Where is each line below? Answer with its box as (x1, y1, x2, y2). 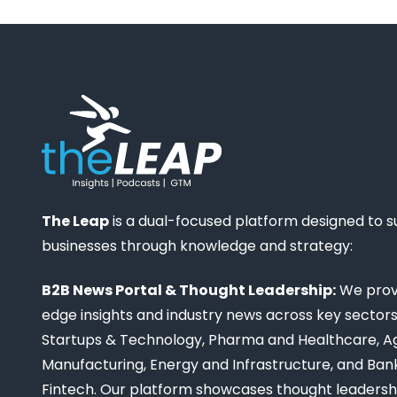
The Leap (42, 210, 109, 231)
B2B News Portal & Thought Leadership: (42, 280, 336, 301)
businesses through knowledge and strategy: (42, 235, 353, 256)
